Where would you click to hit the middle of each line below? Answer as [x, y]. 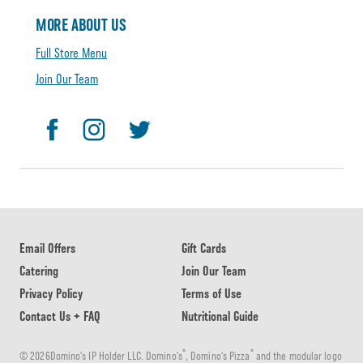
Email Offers [47, 249]
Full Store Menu [71, 53]
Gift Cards [204, 249]
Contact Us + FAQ [60, 317]
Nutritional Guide [220, 317]
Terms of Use [211, 294]
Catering [39, 271]
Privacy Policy [51, 294]
